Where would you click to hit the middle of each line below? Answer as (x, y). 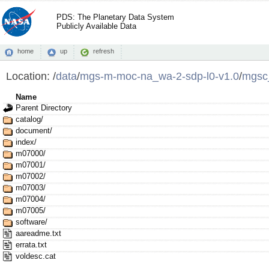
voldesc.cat (35, 256)
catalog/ (29, 119)
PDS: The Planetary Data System (115, 17)
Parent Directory (44, 108)
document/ (34, 131)
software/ (31, 222)
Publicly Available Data (96, 26)
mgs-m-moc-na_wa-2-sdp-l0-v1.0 (159, 76)
